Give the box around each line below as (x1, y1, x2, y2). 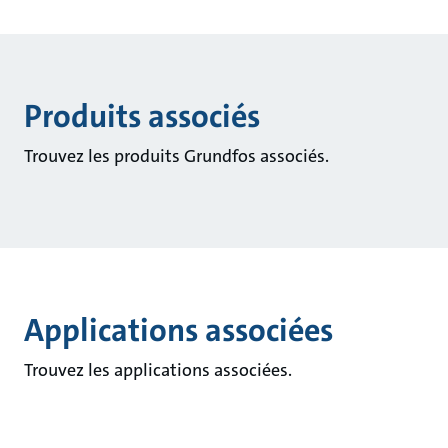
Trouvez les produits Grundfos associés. (23, 144, 329, 168)
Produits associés (23, 96, 260, 137)
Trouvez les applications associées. (23, 358, 292, 382)
